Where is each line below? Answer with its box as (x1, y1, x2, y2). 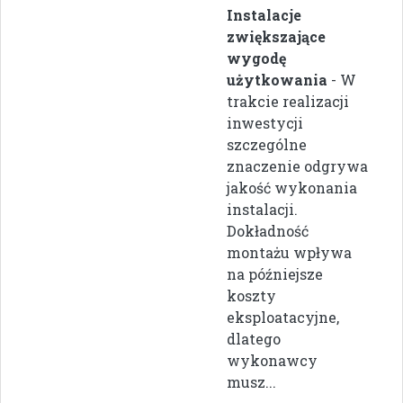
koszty (227, 286, 276, 306)
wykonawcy (227, 351, 318, 371)
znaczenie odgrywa (227, 157, 368, 176)
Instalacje (227, 5, 301, 25)
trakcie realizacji (227, 92, 349, 112)
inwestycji (227, 113, 303, 133)
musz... (227, 372, 276, 392)
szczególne (227, 135, 307, 155)
